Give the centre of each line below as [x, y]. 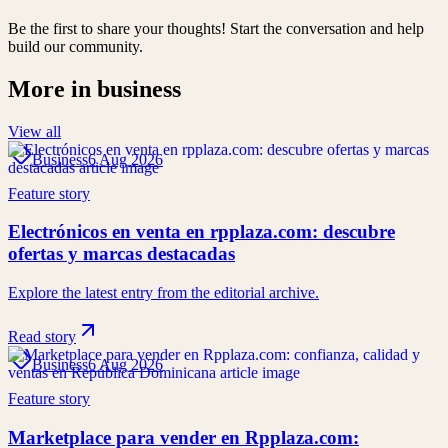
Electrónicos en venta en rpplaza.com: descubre [201, 232]
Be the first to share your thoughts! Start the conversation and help [216, 28]
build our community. [75, 46]
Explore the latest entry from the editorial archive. [163, 293]
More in [52, 88]
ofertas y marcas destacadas [121, 254]
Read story [42, 337]
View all [34, 131]
